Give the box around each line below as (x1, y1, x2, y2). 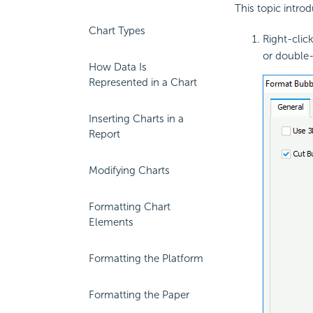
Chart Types (89, 24, 145, 37)
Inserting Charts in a (89, 112, 184, 125)
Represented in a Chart (89, 76, 197, 89)
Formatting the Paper (89, 289, 189, 301)
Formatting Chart (89, 201, 170, 213)
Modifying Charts (89, 164, 170, 177)
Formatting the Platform (89, 252, 203, 265)
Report (89, 128, 120, 140)
